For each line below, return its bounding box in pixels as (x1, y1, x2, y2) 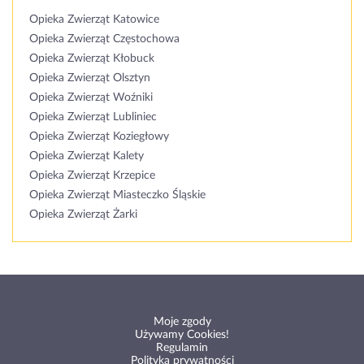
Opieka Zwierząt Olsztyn (29, 72, 150, 84)
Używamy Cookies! (135, 329, 229, 340)
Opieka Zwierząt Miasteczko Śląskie (29, 189, 206, 201)
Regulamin (156, 342, 208, 353)
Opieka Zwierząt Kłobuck (29, 53, 154, 64)
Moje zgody (153, 316, 211, 327)
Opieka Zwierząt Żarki (29, 209, 137, 220)
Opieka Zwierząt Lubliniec (29, 111, 157, 123)
